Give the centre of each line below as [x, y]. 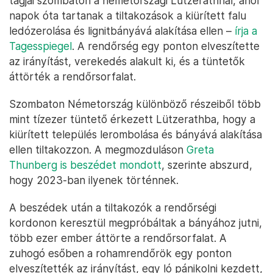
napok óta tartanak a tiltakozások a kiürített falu [128, 16]
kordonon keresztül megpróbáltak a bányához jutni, [136, 223]
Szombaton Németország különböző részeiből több [135, 104]
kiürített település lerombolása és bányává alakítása [136, 135]
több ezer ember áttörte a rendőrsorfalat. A [118, 238]
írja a [246, 31]
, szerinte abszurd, [207, 165]
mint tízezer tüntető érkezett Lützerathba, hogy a [132, 119]
